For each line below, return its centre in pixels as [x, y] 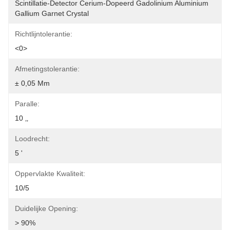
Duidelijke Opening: [46, 208]
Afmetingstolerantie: [47, 69]
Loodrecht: [32, 139]
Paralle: [27, 104]
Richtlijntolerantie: [44, 34]
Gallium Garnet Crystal [52, 13]
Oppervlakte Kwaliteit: [50, 174]
